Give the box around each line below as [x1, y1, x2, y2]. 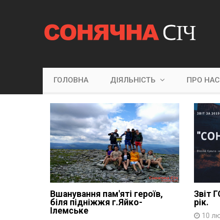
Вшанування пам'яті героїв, [50, 189, 163, 199]
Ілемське [50, 205, 88, 216]
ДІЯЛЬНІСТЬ [110, 75, 158, 84]
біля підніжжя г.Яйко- [50, 197, 142, 207]
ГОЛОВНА [54, 75, 88, 84]
